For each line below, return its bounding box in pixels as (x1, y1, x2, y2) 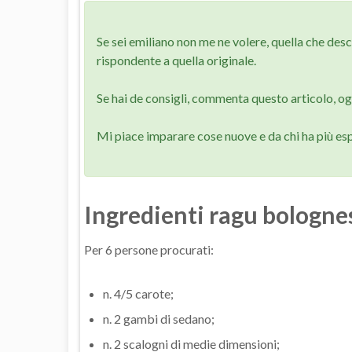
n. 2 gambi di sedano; (103, 311, 214, 327)
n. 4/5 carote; (103, 286, 174, 302)
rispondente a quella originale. (97, 53, 256, 68)
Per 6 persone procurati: (84, 242, 214, 258)
